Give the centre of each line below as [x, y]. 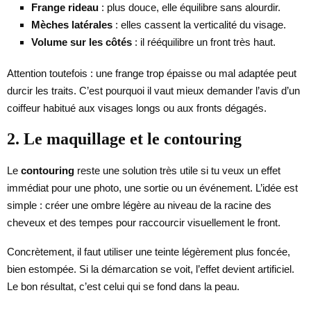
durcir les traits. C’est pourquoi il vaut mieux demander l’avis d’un [153, 90]
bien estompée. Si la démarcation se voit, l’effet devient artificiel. [151, 269]
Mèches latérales [72, 24]
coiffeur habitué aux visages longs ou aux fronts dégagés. [137, 108]
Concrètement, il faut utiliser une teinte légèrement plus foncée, [149, 251]
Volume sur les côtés [82, 42]
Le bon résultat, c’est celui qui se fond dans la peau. [123, 286]
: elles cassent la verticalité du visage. [199, 24]
